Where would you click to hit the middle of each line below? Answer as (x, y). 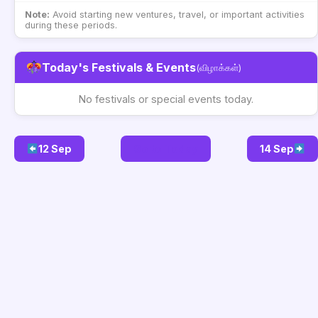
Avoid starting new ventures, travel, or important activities (177, 15)
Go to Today (166, 149)
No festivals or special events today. (166, 99)
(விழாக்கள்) (218, 67)
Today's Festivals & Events (119, 67)
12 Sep (55, 149)
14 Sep (276, 149)
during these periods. (71, 25)
